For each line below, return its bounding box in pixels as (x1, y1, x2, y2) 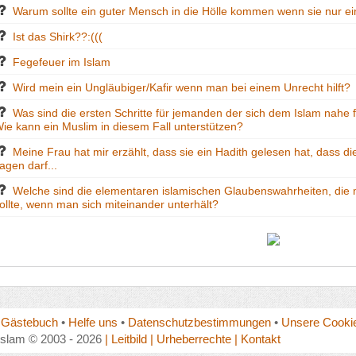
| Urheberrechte (149, 331, 231, 346)
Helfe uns (68, 315, 118, 329)
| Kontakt (234, 331, 281, 346)
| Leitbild (104, 331, 147, 346)
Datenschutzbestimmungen (127, 315, 271, 329)
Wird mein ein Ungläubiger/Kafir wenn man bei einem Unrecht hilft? (13, 80, 351, 94)
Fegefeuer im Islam (13, 55, 111, 68)
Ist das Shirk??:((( (13, 29, 103, 43)
